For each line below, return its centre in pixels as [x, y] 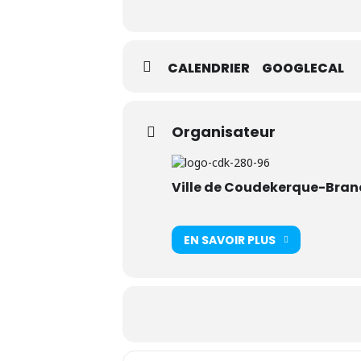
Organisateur [224, 132]
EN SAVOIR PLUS [230, 240]
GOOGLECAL [303, 68]
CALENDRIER [209, 68]
